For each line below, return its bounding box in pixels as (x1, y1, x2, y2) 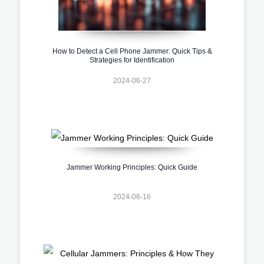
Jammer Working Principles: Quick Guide (67, 163, 197, 172)
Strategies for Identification (90, 55, 174, 64)
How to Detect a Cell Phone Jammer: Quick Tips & (52, 47, 212, 55)
